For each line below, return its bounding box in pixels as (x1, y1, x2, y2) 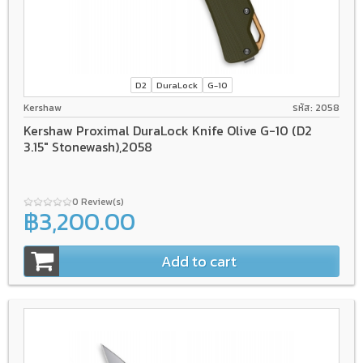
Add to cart (161, 250, 237, 273)
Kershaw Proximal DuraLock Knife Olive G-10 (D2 (23, 121, 312, 141)
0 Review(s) (72, 194, 126, 210)
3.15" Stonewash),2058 (23, 137, 152, 157)
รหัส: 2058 (293, 100, 340, 115)
